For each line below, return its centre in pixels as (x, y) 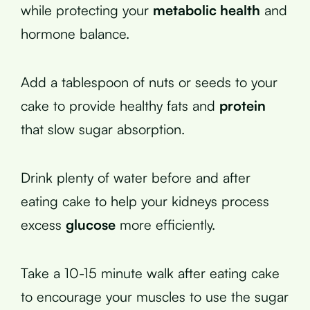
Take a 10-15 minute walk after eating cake (150, 273)
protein (243, 105)
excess (43, 224)
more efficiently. (165, 224)
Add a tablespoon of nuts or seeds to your (149, 82)
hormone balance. (75, 33)
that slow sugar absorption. (103, 129)
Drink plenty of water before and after (136, 177)
